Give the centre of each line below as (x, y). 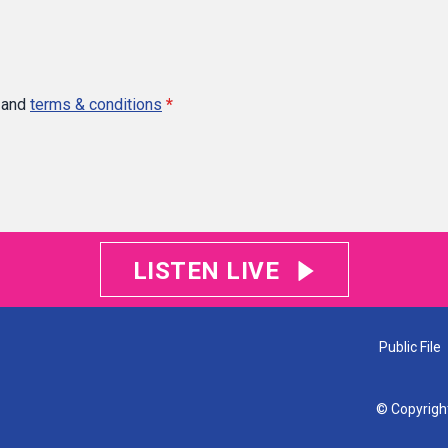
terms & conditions (96, 104)
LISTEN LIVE (205, 271)
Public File (410, 347)
